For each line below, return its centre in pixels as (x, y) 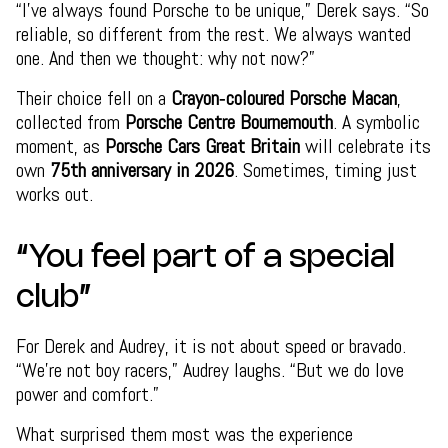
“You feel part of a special (205, 257)
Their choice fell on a (93, 97)
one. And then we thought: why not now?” (165, 57)
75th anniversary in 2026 (142, 169)
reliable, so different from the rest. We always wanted (213, 33)
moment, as (60, 145)
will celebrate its (365, 145)
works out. (54, 193)
